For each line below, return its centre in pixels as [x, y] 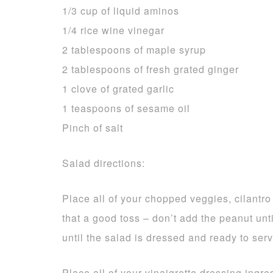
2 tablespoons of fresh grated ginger [151, 69]
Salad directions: [104, 163]
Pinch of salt [93, 128]
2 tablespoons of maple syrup [134, 50]
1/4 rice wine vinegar [113, 30]
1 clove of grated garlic [118, 89]
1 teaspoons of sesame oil [126, 108]
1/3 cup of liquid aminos [121, 11]
